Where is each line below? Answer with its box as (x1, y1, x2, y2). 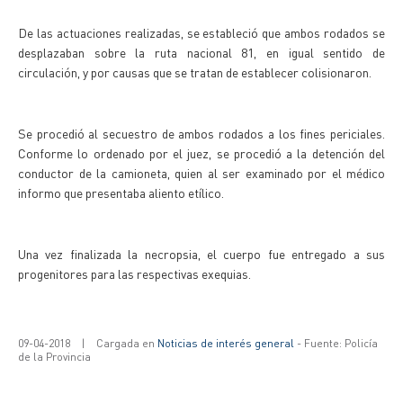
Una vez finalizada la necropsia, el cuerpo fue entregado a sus (18, 246, 385, 262)
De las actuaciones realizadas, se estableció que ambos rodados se (18, 24, 385, 40)
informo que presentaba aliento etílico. (18, 184, 227, 201)
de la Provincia (18, 350, 91, 363)
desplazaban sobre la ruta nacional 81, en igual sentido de (18, 44, 385, 60)
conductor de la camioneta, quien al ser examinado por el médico (18, 165, 385, 181)
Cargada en (96, 336, 157, 350)
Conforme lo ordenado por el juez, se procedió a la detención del (18, 145, 385, 161)
